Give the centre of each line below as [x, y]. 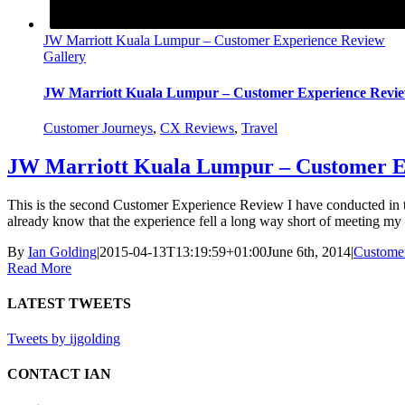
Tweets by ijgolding [64, 339]
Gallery [65, 57]
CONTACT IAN [59, 374]
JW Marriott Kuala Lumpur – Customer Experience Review [214, 41]
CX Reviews [197, 127]
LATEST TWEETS [69, 303]
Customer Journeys [98, 127]
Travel [259, 127]
